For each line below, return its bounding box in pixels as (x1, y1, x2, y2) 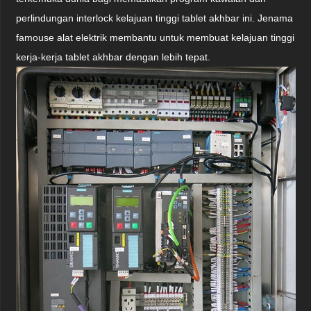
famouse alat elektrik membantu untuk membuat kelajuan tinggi (16, 32, 295, 44)
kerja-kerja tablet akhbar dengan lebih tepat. (16, 51, 211, 63)
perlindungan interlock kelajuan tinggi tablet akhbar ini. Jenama (16, 12, 294, 24)
